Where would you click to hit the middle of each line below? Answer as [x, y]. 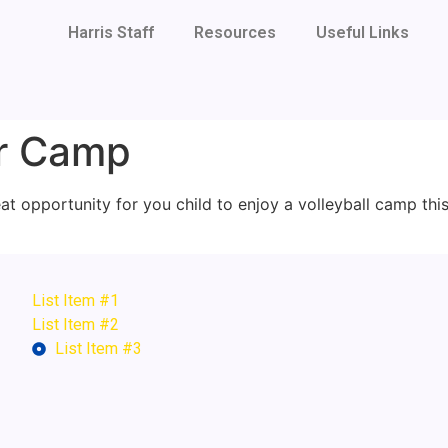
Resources [234, 32]
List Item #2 [76, 325]
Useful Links [362, 32]
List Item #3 [98, 349]
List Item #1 [76, 301]
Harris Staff [110, 32]
